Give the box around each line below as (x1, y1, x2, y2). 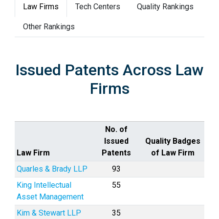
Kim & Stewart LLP (17, 208, 81, 218)
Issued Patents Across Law (15, 61, 204, 79)
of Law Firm (151, 148, 195, 157)
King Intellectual (17, 180, 71, 190)
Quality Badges (145, 136, 200, 146)
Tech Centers (75, 2, 120, 11)
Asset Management (17, 192, 84, 201)
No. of (105, 125, 128, 134)
